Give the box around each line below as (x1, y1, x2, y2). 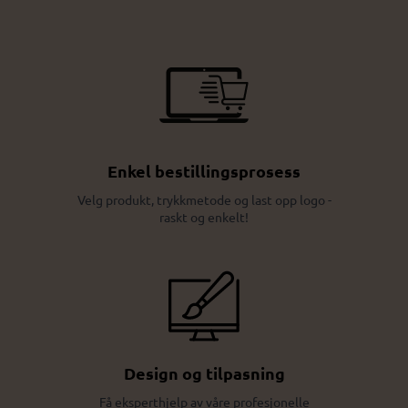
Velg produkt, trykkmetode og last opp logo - (76, 190, 331, 208)
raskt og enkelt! (159, 208, 249, 225)
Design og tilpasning (123, 362, 285, 383)
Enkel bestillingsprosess (107, 159, 301, 181)
